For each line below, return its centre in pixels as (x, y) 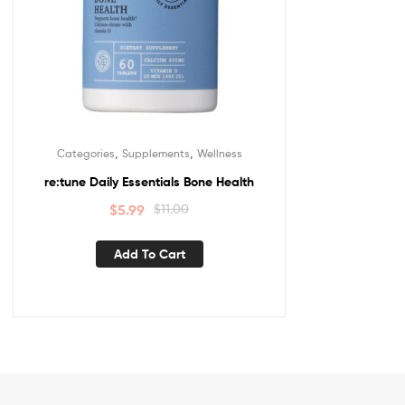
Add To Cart (149, 254)
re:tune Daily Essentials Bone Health (149, 182)
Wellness (219, 154)
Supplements (155, 154)
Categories (85, 154)
